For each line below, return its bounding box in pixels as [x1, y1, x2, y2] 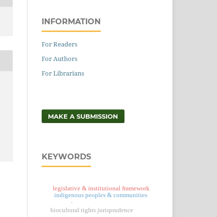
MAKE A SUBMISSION [48, 112, 119, 120]
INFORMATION [42, 16, 101, 26]
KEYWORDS [42, 152, 91, 161]
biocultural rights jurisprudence [50, 206, 133, 214]
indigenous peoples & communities [54, 191, 147, 199]
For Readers [42, 39, 77, 48]
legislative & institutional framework [53, 185, 150, 192]
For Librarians [42, 68, 84, 77]
